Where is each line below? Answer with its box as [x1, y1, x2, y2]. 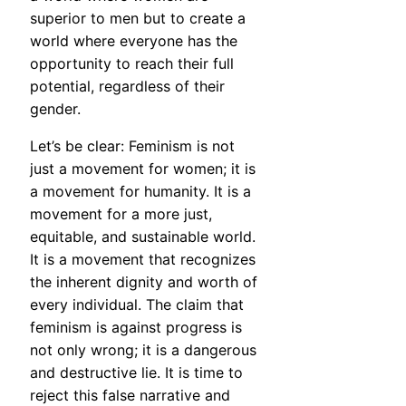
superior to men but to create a [30, 9, 246, 28]
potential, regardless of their [30, 77, 225, 96]
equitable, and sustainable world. [30, 227, 256, 246]
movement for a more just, [30, 205, 212, 224]
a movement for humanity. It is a [30, 182, 251, 201]
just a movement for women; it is [30, 159, 256, 179]
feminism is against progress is [30, 318, 242, 337]
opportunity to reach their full [30, 54, 234, 73]
